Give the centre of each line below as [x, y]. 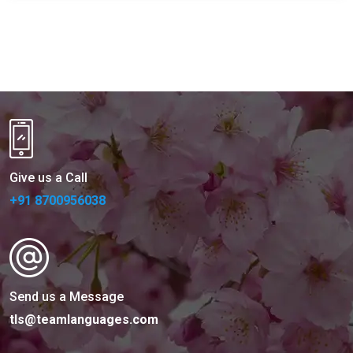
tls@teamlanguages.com [84, 319]
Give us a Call [48, 177]
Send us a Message [67, 296]
